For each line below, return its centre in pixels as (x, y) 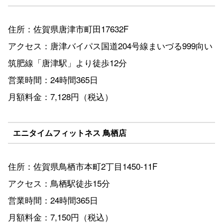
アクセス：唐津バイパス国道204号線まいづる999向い (110, 46)
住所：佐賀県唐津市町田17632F (68, 29)
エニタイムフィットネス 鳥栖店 (69, 132)
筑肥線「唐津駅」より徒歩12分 (67, 63)
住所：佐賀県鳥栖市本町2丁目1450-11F (83, 166)
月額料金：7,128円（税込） (60, 97)
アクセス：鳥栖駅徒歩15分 (59, 183)
